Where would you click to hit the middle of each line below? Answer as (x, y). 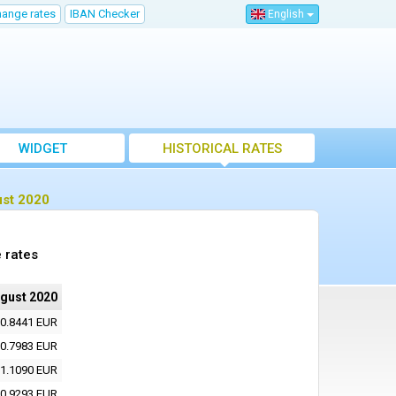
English (286, 15)
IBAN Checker (105, 14)
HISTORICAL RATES (222, 149)
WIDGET (42, 149)
